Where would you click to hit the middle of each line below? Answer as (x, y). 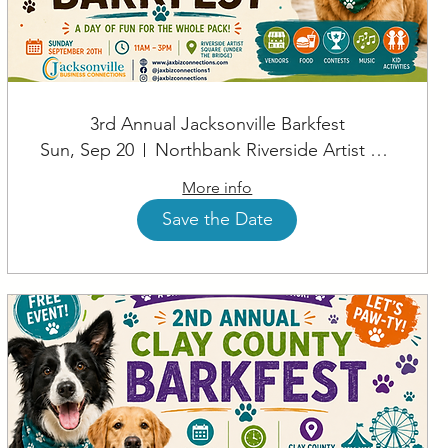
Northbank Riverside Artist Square (378, 149)
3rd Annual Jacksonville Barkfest (217, 123)
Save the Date (217, 219)
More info (217, 187)
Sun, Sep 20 (86, 149)
